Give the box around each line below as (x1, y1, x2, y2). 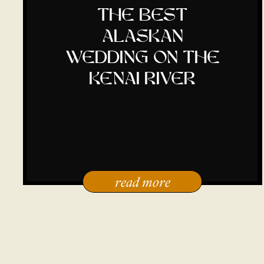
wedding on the (65, 49, 220, 68)
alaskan (101, 28, 183, 47)
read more (114, 175, 170, 189)
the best (97, 7, 187, 25)
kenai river (89, 71, 196, 89)
